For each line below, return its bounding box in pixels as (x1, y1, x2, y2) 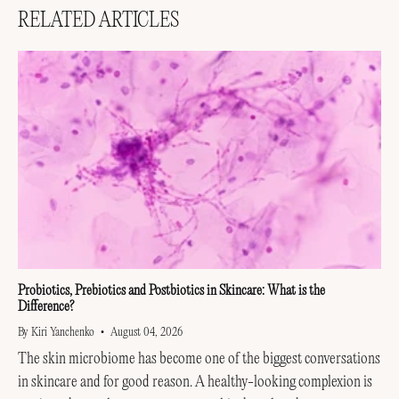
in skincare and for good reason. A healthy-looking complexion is (18, 374, 372, 391)
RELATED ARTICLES (18, 12, 179, 32)
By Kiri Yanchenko (18, 327, 94, 339)
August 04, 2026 (110, 327, 183, 339)
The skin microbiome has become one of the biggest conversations (18, 351, 380, 368)
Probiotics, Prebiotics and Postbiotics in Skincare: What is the (18, 284, 325, 298)
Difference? (18, 300, 74, 314)
